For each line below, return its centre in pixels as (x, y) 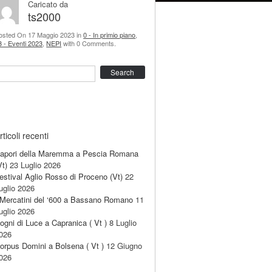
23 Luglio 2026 (36, 165)
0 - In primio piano (110, 35)
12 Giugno (124, 246)
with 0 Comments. (89, 43)
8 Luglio (123, 223)
